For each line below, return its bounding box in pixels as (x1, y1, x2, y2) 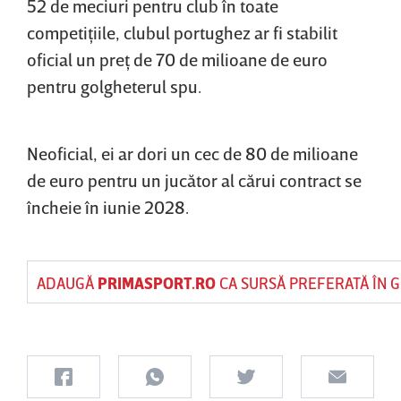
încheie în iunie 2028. (27, 195, 189, 218)
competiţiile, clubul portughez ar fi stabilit (27, 21, 337, 43)
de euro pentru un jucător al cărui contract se (27, 168, 362, 191)
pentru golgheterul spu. (27, 74, 201, 97)
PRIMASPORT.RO (98, 272, 216, 293)
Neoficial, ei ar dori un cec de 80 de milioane (27, 141, 358, 164)
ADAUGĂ (37, 272, 98, 293)
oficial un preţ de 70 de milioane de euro (27, 47, 328, 70)
